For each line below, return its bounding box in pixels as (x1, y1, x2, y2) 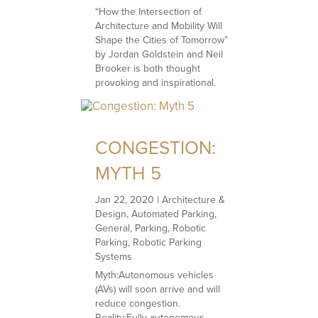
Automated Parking (131, 206, 215, 221)
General (95, 220, 131, 236)
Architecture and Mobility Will (95, 18, 223, 33)
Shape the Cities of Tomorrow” (95, 32, 229, 48)
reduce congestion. (95, 295, 181, 311)
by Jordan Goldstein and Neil (95, 46, 224, 62)
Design (95, 206, 127, 221)
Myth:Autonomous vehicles (95, 267, 214, 283)
